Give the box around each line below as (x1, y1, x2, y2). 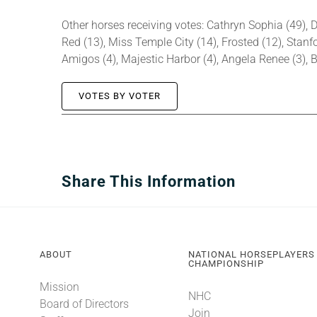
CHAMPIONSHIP (188, 258, 265, 269)
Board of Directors (39, 297, 129, 311)
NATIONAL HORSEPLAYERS (188, 249, 316, 260)
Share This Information (62, 173, 236, 190)
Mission (39, 280, 79, 294)
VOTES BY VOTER (79, 91, 161, 101)
